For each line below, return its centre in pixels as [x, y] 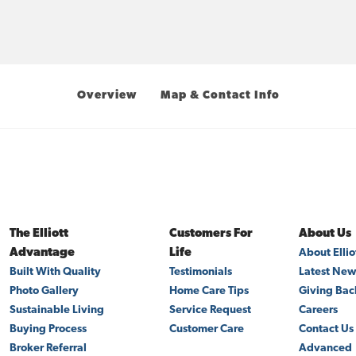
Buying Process [48, 329]
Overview [106, 96]
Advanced [326, 348]
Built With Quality [55, 272]
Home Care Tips [209, 291]
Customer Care [206, 329]
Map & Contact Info [220, 96]
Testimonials [200, 272]
